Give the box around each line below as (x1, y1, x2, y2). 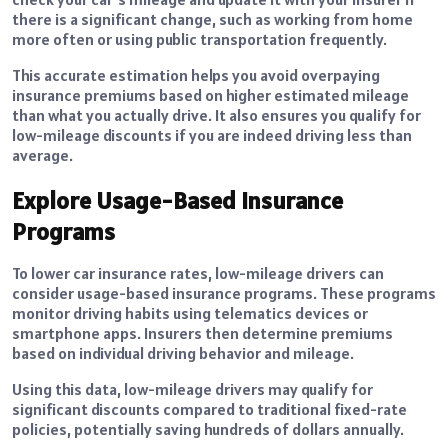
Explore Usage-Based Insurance (12, 185, 343, 217)
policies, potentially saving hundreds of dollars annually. (12, 419, 404, 440)
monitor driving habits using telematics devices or (12, 303, 368, 324)
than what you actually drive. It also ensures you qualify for (12, 105, 421, 126)
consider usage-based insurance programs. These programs (12, 283, 436, 304)
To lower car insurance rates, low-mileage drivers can (12, 263, 384, 284)
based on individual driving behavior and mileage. (12, 343, 354, 364)
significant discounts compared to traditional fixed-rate (12, 399, 407, 420)
